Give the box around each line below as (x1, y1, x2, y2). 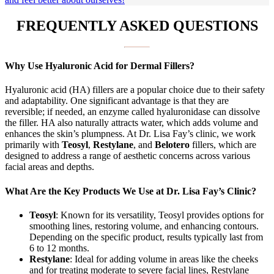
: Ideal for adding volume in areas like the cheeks (70, 254, 258, 264)
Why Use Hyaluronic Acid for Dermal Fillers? (5, 61, 194, 72)
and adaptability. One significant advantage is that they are (5, 95, 229, 106)
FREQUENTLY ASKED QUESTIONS (16, 18, 258, 34)
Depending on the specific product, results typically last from (29, 232, 263, 242)
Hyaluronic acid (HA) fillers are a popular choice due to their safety (5, 84, 265, 95)
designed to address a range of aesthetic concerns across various (5, 150, 250, 161)
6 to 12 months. (29, 243, 89, 253)
